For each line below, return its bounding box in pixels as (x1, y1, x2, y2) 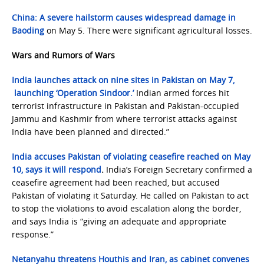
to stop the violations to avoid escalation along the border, (12, 203, 241, 214)
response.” (12, 229, 54, 240)
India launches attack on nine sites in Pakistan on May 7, (12, 74, 235, 85)
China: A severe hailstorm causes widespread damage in (12, 12, 236, 23)
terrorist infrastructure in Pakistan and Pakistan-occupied (12, 100, 239, 111)
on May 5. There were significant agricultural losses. (44, 25, 252, 36)
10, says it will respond (12, 164, 101, 175)
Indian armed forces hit (134, 87, 229, 98)
